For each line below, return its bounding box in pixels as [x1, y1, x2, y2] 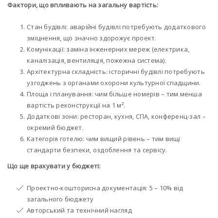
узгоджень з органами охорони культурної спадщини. [27, 78, 201, 88]
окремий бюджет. [27, 123, 84, 132]
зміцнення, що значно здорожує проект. [27, 34, 157, 43]
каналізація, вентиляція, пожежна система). [27, 56, 166, 65]
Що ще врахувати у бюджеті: [7, 162, 101, 171]
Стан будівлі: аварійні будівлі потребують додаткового [27, 22, 206, 32]
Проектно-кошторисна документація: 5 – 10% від [27, 183, 183, 193]
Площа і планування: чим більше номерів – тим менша [27, 90, 202, 99]
